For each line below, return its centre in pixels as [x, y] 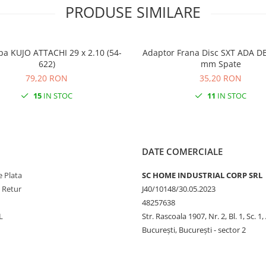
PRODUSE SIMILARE [133, 12]
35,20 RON [221, 78]
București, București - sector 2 [194, 230]
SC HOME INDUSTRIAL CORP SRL [202, 175]
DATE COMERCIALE [182, 152]
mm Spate [221, 64]
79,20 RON [47, 78]
